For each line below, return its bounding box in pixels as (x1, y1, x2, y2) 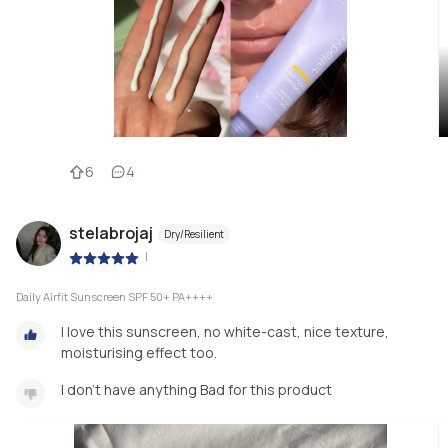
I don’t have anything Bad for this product (61, 379, 332, 399)
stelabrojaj (69, 222, 153, 245)
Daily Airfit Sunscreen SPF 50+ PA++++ (16, 288, 213, 304)
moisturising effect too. (61, 342, 217, 362)
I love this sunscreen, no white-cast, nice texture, (61, 321, 389, 341)
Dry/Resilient (164, 227, 224, 242)
